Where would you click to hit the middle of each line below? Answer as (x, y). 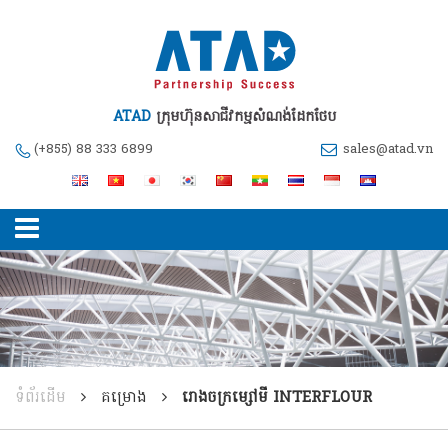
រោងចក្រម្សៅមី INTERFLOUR (277, 397)
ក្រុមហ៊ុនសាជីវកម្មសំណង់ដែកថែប (245, 117)
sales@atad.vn (388, 149)
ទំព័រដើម (40, 397)
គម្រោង (124, 397)
